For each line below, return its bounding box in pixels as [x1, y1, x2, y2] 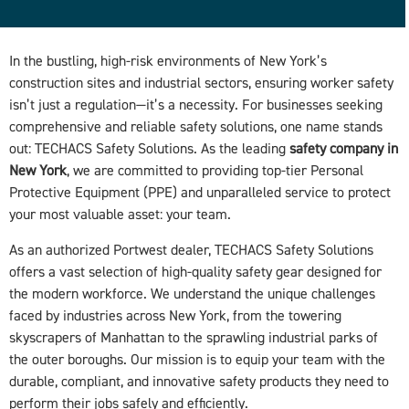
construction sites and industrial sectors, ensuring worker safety [9, 74, 393, 93]
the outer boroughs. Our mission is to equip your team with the [9, 350, 385, 369]
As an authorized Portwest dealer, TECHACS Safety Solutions [9, 240, 373, 259]
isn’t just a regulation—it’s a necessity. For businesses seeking [9, 96, 383, 115]
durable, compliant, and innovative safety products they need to [9, 372, 389, 391]
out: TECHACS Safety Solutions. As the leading [9, 140, 289, 159]
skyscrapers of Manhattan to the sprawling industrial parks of [9, 328, 378, 347]
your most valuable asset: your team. [9, 205, 231, 225]
